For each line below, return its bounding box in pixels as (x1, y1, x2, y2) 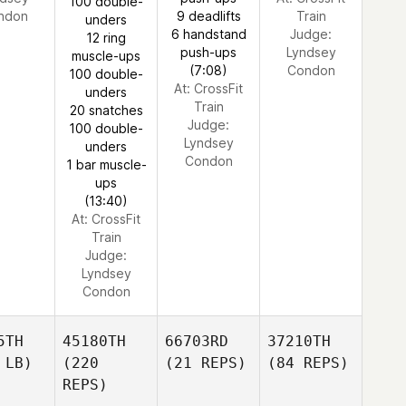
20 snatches (69, 102, 143, 118)
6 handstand (170, 26, 246, 42)
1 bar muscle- (65, 157, 147, 172)
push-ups (180, 44, 237, 60)
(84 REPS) (267, 354, 349, 372)
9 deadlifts (176, 8, 241, 24)
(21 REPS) (165, 354, 246, 372)
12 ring (86, 30, 126, 45)
